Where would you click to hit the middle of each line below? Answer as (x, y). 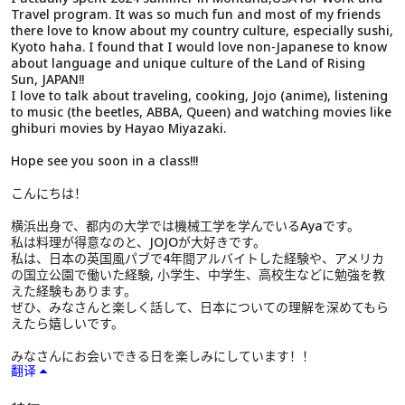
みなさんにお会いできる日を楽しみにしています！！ (163, 356)
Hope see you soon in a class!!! (104, 160)
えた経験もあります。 (74, 291)
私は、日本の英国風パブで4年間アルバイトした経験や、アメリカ (198, 258)
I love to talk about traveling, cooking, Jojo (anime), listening (199, 95)
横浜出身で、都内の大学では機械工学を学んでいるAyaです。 (185, 226)
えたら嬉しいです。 (67, 323)
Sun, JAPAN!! (47, 79)
